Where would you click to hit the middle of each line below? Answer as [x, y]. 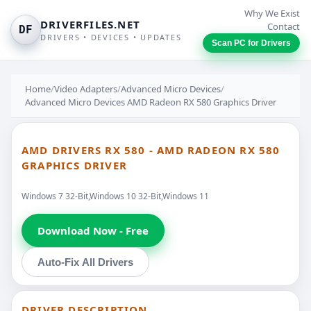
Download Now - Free [93, 230]
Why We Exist [272, 13]
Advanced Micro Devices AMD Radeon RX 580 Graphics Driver [151, 102]
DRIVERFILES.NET [90, 24]
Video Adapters [86, 89]
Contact [284, 26]
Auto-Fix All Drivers [85, 262]
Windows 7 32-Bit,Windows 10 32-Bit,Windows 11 [115, 196]
